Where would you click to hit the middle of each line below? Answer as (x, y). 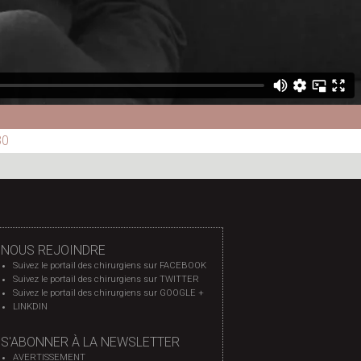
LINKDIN (30, 307)
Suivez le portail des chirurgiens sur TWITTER (106, 279)
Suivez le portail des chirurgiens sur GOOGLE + (108, 293)
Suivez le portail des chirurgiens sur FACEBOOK (109, 266)
